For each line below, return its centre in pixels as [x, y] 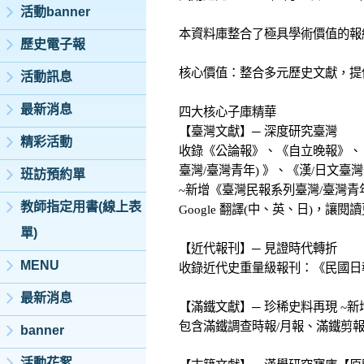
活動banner [55, 12]
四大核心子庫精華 [227, 112]
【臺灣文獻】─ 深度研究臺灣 [258, 132]
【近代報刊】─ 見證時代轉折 [258, 249]
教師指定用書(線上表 [81, 207]
